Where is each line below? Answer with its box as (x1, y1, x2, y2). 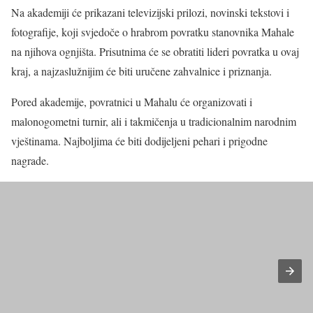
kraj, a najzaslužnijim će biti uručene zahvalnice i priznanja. (11, 64, 272, 78)
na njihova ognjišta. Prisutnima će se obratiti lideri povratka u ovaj (11, 44, 299, 59)
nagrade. (11, 153, 49, 168)
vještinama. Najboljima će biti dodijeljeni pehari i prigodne (11, 133, 268, 148)
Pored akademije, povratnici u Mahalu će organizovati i (11, 94, 252, 109)
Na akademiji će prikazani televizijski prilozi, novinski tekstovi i (11, 5, 289, 20)
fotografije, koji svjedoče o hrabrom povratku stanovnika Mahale (11, 24, 294, 39)
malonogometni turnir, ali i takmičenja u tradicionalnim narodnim (11, 114, 296, 129)
